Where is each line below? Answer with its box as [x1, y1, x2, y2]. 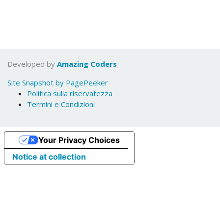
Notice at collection [12, 152, 86, 162]
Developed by [7, 59, 57, 69]
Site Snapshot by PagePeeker [7, 78, 108, 87]
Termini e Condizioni [27, 99, 95, 109]
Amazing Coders [57, 59, 117, 69]
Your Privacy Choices [38, 135, 120, 145]
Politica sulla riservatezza [27, 88, 112, 98]
